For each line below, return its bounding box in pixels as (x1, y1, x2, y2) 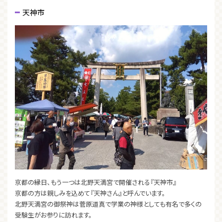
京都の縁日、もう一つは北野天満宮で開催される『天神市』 (15, 177, 176, 187)
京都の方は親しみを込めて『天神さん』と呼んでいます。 (15, 188, 166, 198)
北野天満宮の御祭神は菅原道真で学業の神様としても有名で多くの (15, 199, 202, 209)
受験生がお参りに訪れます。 (15, 210, 92, 220)
